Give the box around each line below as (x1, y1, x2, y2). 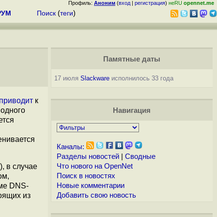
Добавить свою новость (56, 191, 136, 199)
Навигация (112, 107, 151, 114)
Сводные (124, 153, 155, 160)
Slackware (80, 75, 109, 82)
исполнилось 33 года (109, 75, 173, 82)
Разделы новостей (56, 153, 119, 160)
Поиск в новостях (56, 172, 115, 180)
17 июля (54, 75, 80, 82)
